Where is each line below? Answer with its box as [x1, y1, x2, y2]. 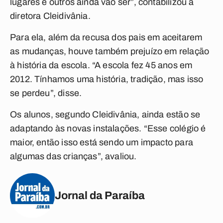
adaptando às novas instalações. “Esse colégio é [10, 123, 206, 133]
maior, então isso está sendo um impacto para [10, 137, 193, 147]
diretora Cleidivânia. [10, 11, 91, 21]
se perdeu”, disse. [10, 88, 82, 98]
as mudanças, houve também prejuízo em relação [10, 46, 210, 56]
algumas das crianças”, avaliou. [10, 151, 137, 161]
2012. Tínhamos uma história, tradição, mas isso [10, 74, 204, 84]
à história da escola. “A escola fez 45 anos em [10, 60, 193, 70]
